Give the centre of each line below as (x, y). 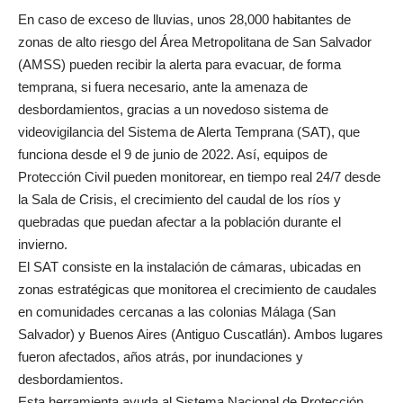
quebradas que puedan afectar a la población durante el (179, 222)
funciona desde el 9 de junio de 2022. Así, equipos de (173, 154)
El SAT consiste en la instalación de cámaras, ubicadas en (189, 267)
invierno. (43, 244)
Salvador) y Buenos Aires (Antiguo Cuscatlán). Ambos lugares (201, 334)
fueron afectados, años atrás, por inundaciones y (161, 357)
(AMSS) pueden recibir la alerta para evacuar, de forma (179, 64)
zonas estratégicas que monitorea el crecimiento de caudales (197, 289)
